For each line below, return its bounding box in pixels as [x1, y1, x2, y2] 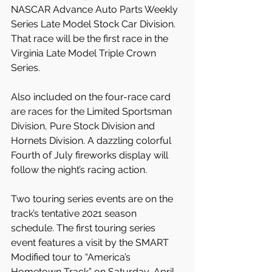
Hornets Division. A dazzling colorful [11, 135, 174, 146]
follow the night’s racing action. [11, 164, 147, 175]
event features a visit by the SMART [11, 237, 171, 248]
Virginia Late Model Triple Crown [11, 47, 158, 59]
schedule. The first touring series [11, 222, 158, 234]
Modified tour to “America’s [11, 251, 133, 263]
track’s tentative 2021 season [11, 208, 139, 219]
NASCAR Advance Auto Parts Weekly [11, 4, 180, 15]
